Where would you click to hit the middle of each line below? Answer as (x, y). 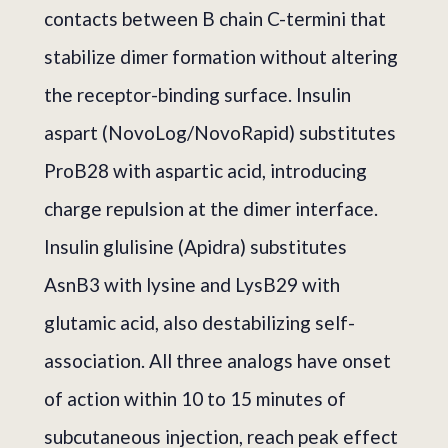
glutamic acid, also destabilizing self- (199, 323)
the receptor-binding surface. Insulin (197, 95)
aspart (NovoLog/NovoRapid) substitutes (220, 133)
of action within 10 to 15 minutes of (195, 399)
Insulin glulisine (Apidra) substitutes (195, 247)
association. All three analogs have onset (217, 361)
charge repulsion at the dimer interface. (211, 209)
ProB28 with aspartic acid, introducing (205, 171)
